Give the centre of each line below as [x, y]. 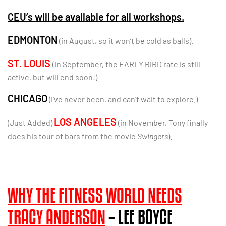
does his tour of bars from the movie [72, 136]
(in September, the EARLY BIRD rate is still [126, 64]
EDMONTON [33, 40]
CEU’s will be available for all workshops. [96, 16]
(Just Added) [31, 123]
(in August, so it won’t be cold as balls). [125, 41]
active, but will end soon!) [52, 77]
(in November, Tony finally [162, 123]
